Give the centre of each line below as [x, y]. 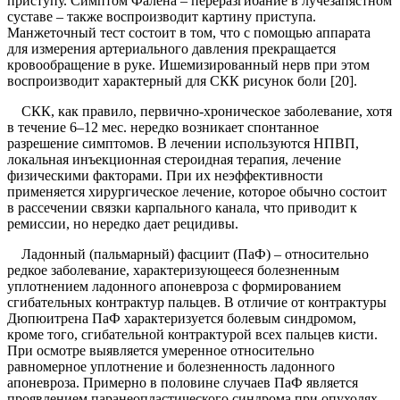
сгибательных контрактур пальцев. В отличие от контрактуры [197, 303]
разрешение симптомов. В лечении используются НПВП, [183, 144]
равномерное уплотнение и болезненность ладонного [171, 367]
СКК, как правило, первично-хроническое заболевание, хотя [200, 112]
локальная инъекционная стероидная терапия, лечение [174, 160]
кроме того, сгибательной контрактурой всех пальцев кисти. [192, 335]
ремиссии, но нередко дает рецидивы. [123, 224]
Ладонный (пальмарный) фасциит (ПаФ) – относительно [188, 254]
